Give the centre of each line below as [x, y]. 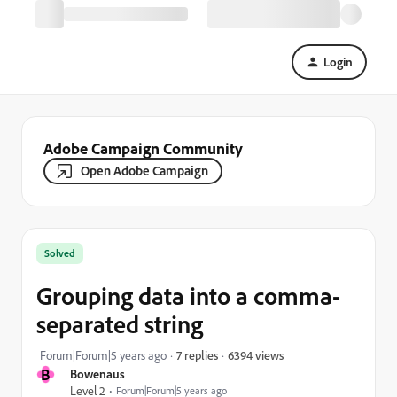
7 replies [197, 355]
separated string [120, 324]
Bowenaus [97, 374]
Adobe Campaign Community [143, 148]
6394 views [256, 354]
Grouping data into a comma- [188, 296]
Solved [60, 253]
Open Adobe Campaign [144, 171]
